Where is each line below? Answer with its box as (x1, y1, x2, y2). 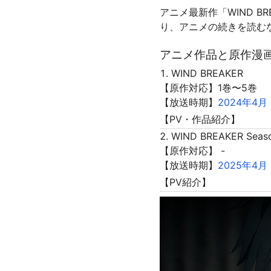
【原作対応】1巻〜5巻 (160, 82, 257, 94)
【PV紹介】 (160, 175, 211, 188)
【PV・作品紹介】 (160, 113, 240, 125)
